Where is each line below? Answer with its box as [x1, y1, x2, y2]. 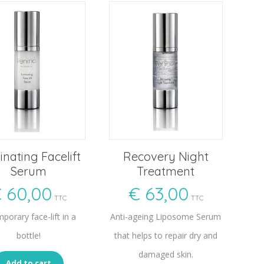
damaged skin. [138, 248, 193, 260]
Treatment [137, 163, 195, 179]
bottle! [16, 229, 41, 241]
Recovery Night [123, 148, 209, 164]
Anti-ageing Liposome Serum [110, 210, 222, 222]
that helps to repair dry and [114, 229, 217, 241]
